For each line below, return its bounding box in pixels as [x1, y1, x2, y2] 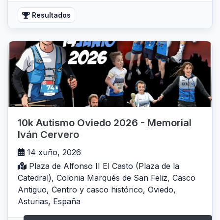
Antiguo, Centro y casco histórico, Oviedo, [18, 185, 176, 195]
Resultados [30, 10, 71, 19]
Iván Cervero [18, 129, 79, 141]
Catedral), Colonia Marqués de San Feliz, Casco [18, 173, 195, 183]
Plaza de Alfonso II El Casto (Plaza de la [27, 161, 179, 171]
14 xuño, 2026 [25, 147, 81, 158]
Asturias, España [18, 196, 81, 207]
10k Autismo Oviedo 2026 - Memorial [18, 117, 192, 129]
